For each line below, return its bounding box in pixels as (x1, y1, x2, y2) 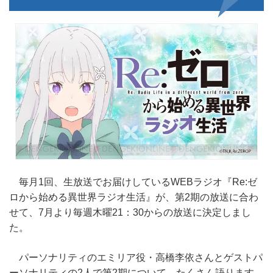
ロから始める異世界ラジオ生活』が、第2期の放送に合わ (9, 192, 258, 202)
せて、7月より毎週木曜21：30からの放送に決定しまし (9, 207, 251, 218)
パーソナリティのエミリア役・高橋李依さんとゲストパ (9, 252, 263, 263)
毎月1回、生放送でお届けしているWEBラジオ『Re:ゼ (9, 177, 257, 187)
